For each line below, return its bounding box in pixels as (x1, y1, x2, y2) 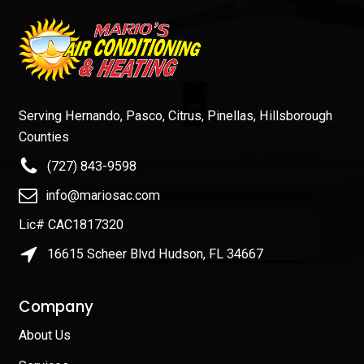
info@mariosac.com (45, 187, 160, 203)
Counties (18, 128, 69, 145)
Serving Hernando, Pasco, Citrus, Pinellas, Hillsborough (18, 107, 332, 123)
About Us (18, 327, 74, 343)
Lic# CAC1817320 (18, 216, 123, 232)
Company (18, 296, 93, 317)
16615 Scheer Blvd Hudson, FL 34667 (46, 245, 263, 262)
